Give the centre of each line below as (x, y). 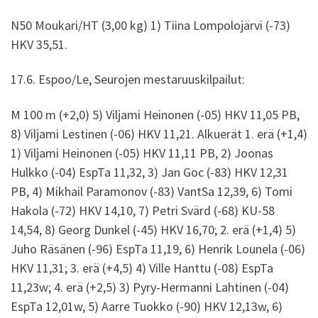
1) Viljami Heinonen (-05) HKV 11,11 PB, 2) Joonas (142, 153)
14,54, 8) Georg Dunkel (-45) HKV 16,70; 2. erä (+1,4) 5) (153, 229)
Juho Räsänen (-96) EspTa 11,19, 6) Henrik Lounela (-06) (158, 248)
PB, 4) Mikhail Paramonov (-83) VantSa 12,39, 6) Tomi (152, 191)
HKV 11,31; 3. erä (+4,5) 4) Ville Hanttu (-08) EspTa (142, 268)
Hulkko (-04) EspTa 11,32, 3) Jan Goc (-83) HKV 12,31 (149, 172)
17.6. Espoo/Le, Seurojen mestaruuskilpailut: (128, 79)
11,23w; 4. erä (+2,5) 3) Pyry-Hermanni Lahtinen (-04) (150, 287)
